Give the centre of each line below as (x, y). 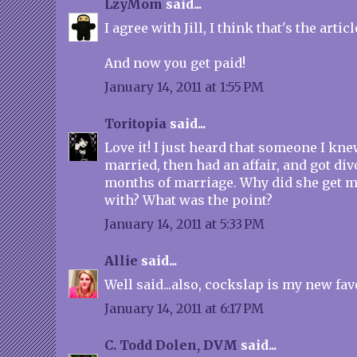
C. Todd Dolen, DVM (171, 345)
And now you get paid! (175, 63)
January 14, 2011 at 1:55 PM (184, 87)
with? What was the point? (188, 200)
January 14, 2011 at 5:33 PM (184, 224)
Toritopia (135, 124)
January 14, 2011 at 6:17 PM (184, 308)
